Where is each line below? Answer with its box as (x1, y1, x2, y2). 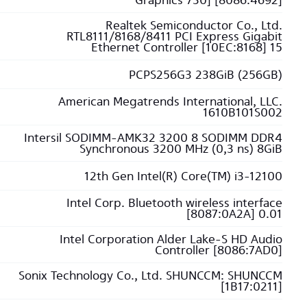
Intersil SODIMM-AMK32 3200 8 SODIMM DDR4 (24, 131, 282, 144)
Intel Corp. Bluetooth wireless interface (66, 196, 282, 209)
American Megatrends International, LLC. (58, 95, 282, 108)
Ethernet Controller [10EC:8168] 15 (91, 40, 282, 53)
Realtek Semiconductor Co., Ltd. (106, 19, 282, 32)
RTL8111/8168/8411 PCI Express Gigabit (66, 29, 282, 42)
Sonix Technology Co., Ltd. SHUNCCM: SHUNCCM (19, 269, 282, 282)
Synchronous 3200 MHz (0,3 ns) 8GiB (79, 142, 282, 155)
